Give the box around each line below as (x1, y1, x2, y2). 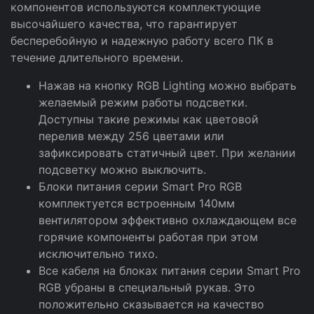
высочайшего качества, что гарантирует (11, 17, 238, 31)
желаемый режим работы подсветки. (39, 95, 247, 109)
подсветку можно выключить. (39, 163, 206, 177)
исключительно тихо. (39, 247, 158, 261)
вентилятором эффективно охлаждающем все (39, 213, 296, 227)
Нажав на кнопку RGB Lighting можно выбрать (39, 78, 296, 93)
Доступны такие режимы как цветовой (39, 112, 259, 126)
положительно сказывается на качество (39, 297, 264, 311)
